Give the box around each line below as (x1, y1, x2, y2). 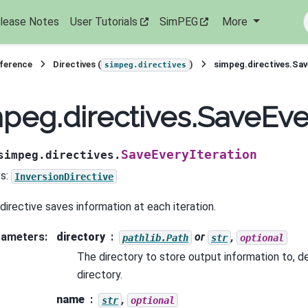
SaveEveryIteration (121, 148, 257, 162)
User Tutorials (69, 15, 137, 28)
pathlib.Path (122, 232, 188, 243)
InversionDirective (14, 170, 113, 182)
